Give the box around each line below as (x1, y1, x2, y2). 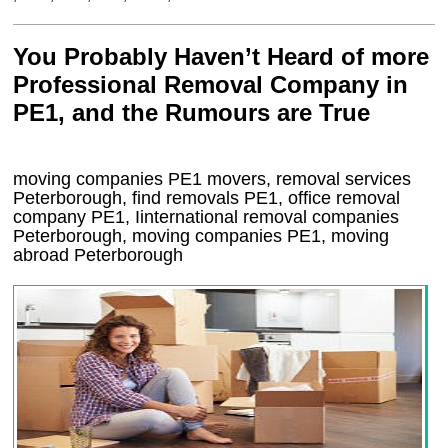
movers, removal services (202, 169, 412, 189)
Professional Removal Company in (13, 71, 409, 98)
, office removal (278, 188, 401, 208)
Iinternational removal (135, 207, 308, 227)
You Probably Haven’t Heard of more (13, 43, 430, 70)
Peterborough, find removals (13, 188, 245, 208)
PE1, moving (287, 226, 390, 246)
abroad (13, 245, 75, 265)
